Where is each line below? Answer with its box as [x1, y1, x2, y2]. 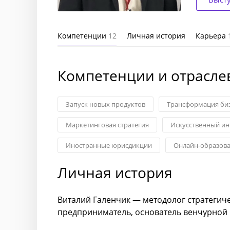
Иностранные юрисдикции [66, 141, 152, 150]
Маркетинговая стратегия [66, 120, 149, 129]
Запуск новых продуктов [66, 100, 145, 109]
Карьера [196, 31, 228, 41]
